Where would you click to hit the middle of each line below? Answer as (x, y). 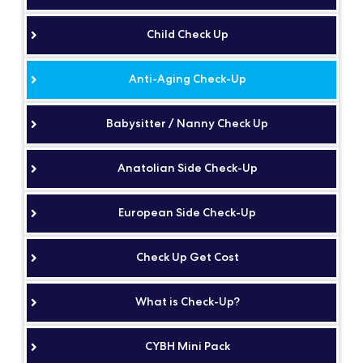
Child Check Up (187, 34)
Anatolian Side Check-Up (187, 167)
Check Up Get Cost (187, 256)
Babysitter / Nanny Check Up (187, 123)
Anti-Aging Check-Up (187, 78)
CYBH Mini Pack (187, 346)
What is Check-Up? (187, 301)
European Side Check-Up (187, 212)
